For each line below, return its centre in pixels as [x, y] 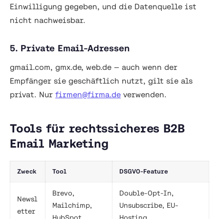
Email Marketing [59, 144]
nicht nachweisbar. [48, 20]
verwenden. [144, 95]
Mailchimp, [72, 206]
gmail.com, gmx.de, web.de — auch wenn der [94, 67]
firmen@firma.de [88, 95]
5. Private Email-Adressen [70, 48]
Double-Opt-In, [146, 193]
